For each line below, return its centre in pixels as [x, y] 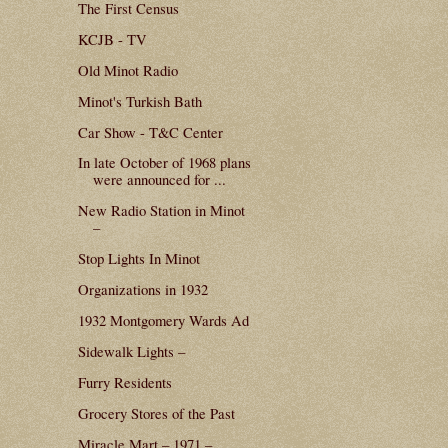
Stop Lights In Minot [138, 258]
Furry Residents [124, 382]
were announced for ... [159, 179]
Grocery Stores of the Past [156, 413]
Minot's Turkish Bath [139, 100]
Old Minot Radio [127, 69]
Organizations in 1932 [142, 289]
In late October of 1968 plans [164, 162]
